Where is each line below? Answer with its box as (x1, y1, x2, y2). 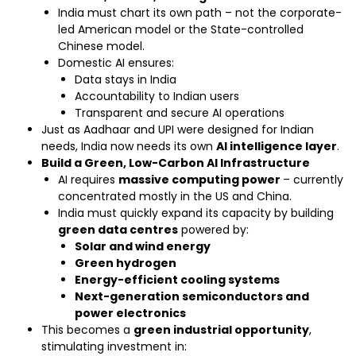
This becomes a (41, 322, 133, 338)
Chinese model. (58, 38, 145, 54)
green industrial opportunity (133, 322, 309, 338)
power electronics (75, 305, 186, 321)
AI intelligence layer (216, 138, 337, 154)
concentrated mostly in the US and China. (58, 188, 292, 204)
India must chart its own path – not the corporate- (58, 5, 342, 21)
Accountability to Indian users (75, 88, 239, 104)
